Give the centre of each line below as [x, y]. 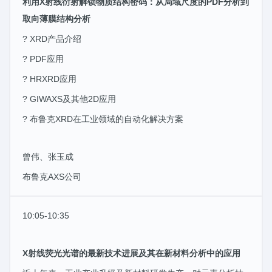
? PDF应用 [43, 59]
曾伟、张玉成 [48, 156]
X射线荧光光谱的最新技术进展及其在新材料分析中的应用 [131, 253]
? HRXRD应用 [49, 79]
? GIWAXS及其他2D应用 [69, 99]
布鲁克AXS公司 [52, 176]
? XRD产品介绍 [52, 39]
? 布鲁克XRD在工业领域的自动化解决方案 [103, 119]
